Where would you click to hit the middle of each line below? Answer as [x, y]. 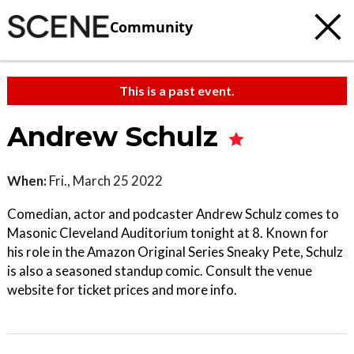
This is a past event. [177, 90]
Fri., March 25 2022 [105, 181]
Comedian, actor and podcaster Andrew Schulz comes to [173, 214]
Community [151, 26]
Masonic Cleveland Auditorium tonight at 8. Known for [168, 233]
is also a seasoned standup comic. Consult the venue [160, 271]
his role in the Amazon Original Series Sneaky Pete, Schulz [175, 252]
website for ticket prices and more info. [122, 290]
